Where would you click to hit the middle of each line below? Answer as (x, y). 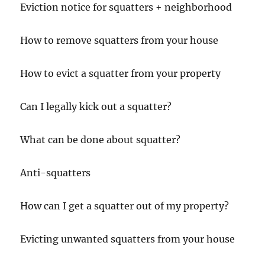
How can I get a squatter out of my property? (125, 206)
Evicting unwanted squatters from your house (128, 239)
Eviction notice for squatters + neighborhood (126, 7)
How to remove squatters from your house (119, 41)
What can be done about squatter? (101, 140)
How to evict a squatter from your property (121, 74)
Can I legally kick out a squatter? (96, 107)
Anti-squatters (57, 173)
